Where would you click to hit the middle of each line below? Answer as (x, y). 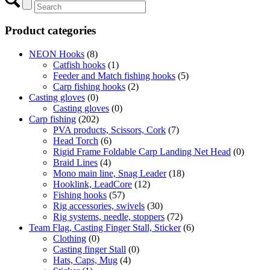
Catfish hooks (79, 65)
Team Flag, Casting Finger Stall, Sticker (105, 228)
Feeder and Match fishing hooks (114, 76)
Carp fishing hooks (89, 87)
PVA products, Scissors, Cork (109, 130)
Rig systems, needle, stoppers (109, 217)
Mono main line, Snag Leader (110, 174)
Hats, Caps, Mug (85, 260)
